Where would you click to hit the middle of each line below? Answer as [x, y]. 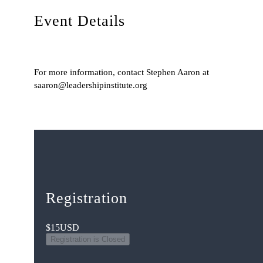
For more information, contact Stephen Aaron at [122, 73]
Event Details [80, 21]
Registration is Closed [88, 240]
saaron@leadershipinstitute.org [91, 85]
